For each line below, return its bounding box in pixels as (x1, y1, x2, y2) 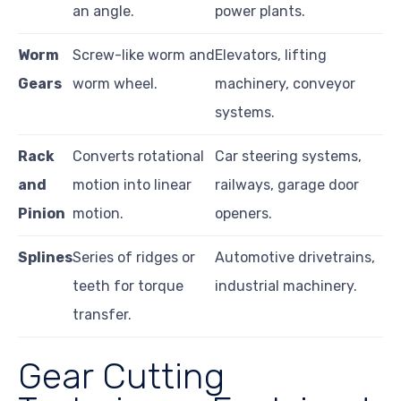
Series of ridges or (73, 248, 195, 266)
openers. (215, 204, 272, 222)
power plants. (215, 2, 305, 20)
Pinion (18, 204, 65, 222)
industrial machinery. (215, 277, 357, 294)
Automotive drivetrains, (215, 248, 375, 266)
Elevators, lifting (215, 46, 327, 64)
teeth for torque (73, 277, 183, 294)
